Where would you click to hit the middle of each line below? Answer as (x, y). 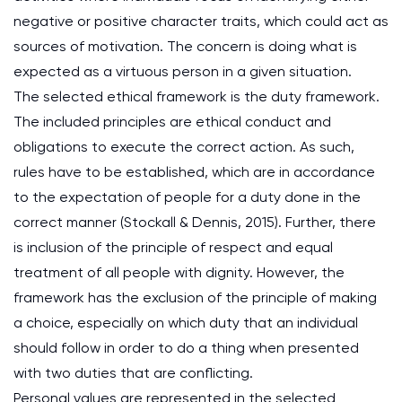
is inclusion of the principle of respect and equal (173, 247)
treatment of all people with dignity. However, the (179, 272)
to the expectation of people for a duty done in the (187, 197)
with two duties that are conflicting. (133, 373)
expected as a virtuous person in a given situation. (183, 71)
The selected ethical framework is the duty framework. (197, 96)
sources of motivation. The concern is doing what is (185, 46)
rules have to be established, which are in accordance (194, 172)
